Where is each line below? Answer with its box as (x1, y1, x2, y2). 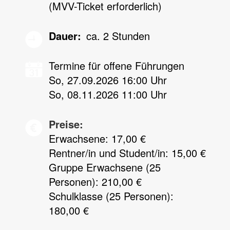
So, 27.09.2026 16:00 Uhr (49, 72, 167, 87)
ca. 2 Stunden (86, 28, 150, 43)
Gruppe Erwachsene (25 (49, 160, 161, 175)
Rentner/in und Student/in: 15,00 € (49, 145, 206, 160)
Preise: (49, 117, 83, 131)
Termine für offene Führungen (49, 58, 184, 73)
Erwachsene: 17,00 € (49, 131, 146, 146)
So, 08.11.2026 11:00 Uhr (49, 87, 167, 102)
